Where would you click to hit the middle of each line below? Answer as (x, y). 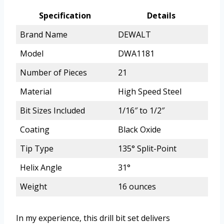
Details (161, 15)
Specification (65, 15)
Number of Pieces (53, 72)
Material (36, 91)
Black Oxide (139, 129)
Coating (35, 129)
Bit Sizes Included (52, 110)
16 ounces (137, 186)
